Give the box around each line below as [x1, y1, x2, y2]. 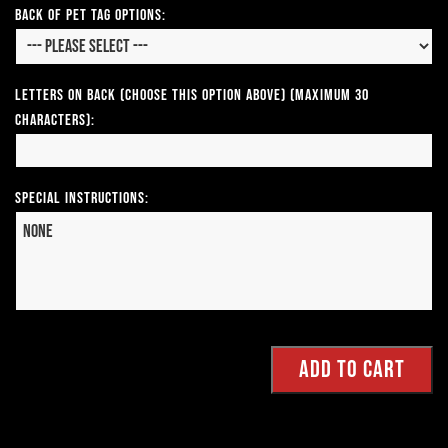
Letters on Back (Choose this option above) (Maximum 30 [15, 86, 369, 106]
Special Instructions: [15, 189, 149, 209]
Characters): [15, 111, 95, 131]
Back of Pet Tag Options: [15, 6, 166, 26]
